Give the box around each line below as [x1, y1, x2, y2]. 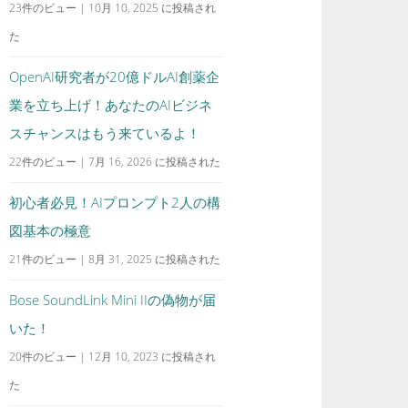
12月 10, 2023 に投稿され [88, 349, 217, 364]
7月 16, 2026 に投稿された [88, 154, 221, 169]
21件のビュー [9, 251, 77, 267]
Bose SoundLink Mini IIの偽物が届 [9, 291, 217, 309]
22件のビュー [9, 154, 77, 169]
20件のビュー [9, 349, 77, 364]
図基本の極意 [9, 221, 92, 240]
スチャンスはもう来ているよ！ [9, 124, 201, 142]
